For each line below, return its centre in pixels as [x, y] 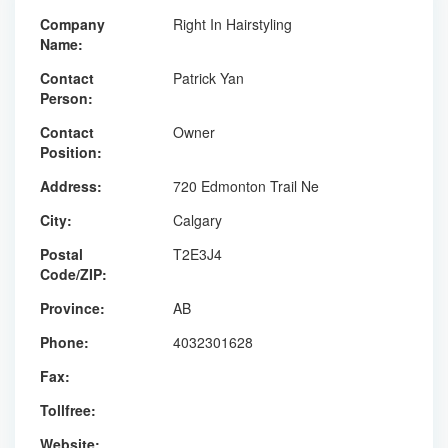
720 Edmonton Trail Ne [245, 185]
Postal [61, 253]
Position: [71, 151]
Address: [71, 185]
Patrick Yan [208, 77]
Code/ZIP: [73, 273]
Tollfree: [68, 409]
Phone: [64, 341]
